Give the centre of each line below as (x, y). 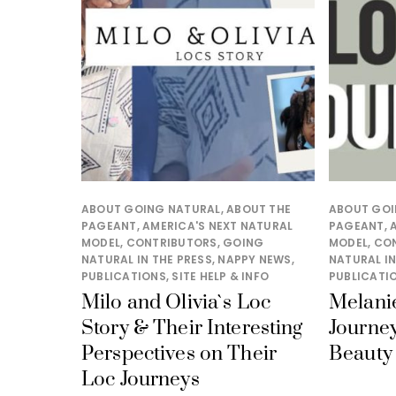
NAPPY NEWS (255, 260)
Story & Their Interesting (192, 329)
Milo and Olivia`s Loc (176, 303)
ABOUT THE (259, 209)
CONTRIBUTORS (171, 243)
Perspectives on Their (179, 354)
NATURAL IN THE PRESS (147, 260)
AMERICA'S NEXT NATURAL (218, 226)
